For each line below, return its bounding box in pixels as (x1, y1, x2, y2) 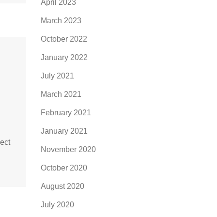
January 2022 (40, 53, 88, 62)
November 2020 (40, 145, 96, 154)
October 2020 (40, 164, 87, 172)
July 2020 (40, 201, 74, 209)
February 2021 (40, 108, 91, 117)
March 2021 (40, 90, 81, 98)
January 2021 (40, 127, 88, 135)
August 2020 (40, 182, 84, 190)
